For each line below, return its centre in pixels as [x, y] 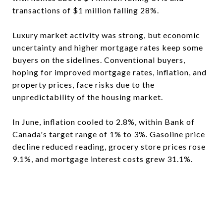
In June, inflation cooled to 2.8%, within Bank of [104, 122]
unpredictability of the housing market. [88, 97]
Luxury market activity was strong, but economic [106, 35]
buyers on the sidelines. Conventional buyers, [99, 60]
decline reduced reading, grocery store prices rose [109, 146]
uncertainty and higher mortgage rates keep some [108, 47]
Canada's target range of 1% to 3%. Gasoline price [109, 134]
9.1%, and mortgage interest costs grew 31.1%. [103, 159]
